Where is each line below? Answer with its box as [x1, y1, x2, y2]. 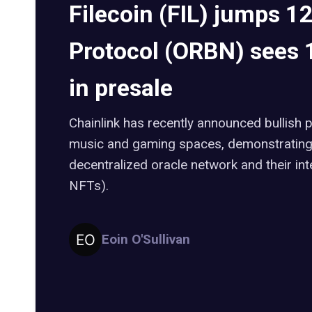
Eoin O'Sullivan [102, 231, 190, 247]
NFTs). [68, 178, 109, 194]
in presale [68, 73, 173, 102]
